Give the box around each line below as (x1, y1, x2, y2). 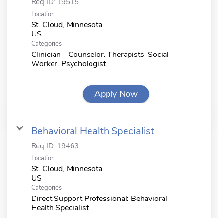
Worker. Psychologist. (31, 58, 108, 69)
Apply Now (94, 88, 138, 100)
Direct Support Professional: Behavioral (31, 193, 167, 204)
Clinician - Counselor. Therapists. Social (31, 49, 169, 60)
